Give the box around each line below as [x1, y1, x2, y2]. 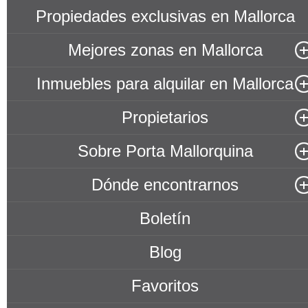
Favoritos [131, 276, 199, 295]
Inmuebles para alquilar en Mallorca [36, 74, 294, 93]
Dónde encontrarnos [91, 175, 239, 194]
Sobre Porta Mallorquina [77, 142, 253, 160]
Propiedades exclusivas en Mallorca [35, 7, 295, 25]
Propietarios [122, 108, 208, 126]
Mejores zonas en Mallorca [67, 41, 263, 59]
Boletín [140, 209, 190, 228]
